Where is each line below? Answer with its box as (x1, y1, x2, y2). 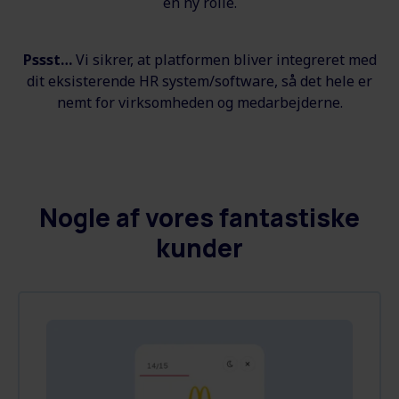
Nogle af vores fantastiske (39, 199, 360, 234)
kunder (156, 230, 243, 265)
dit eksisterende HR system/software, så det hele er (27, 70, 372, 91)
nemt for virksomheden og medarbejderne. (56, 92, 343, 112)
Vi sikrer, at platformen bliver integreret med (71, 49, 377, 69)
